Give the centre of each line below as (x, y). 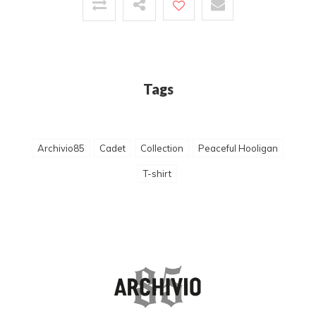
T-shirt (157, 174)
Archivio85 (61, 148)
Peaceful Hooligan (238, 148)
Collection (162, 148)
